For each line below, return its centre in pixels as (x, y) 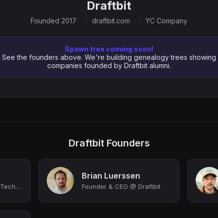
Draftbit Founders (109, 143)
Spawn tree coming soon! (109, 49)
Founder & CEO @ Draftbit (121, 186)
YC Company (166, 21)
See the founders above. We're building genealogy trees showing (109, 57)
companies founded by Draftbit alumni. (109, 65)
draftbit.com (111, 21)
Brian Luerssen (111, 176)
